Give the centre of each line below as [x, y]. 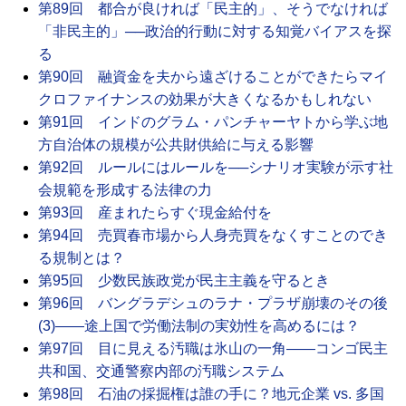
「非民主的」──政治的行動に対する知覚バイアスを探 [215, 31]
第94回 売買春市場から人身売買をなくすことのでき [213, 235]
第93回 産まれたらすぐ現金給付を [155, 212]
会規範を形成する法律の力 [125, 189]
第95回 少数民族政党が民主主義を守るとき [184, 280]
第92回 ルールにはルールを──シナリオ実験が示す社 [216, 167]
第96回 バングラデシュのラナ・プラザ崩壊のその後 [213, 303]
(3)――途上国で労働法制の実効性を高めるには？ [199, 325]
